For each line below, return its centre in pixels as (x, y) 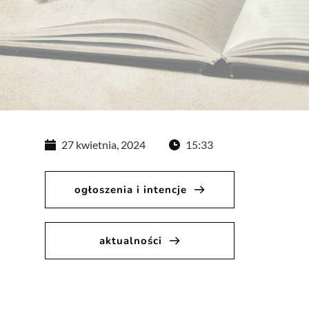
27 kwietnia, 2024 (104, 144)
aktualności (130, 241)
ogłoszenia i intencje (130, 190)
